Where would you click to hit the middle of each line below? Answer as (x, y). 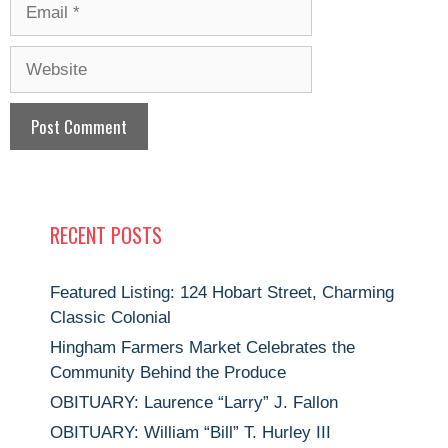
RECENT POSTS (106, 235)
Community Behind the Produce (168, 373)
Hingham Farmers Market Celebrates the (202, 348)
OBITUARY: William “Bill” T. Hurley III (190, 433)
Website (39, 58)
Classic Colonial (110, 318)
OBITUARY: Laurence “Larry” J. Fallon (194, 403)
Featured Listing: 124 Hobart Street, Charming (222, 293)
